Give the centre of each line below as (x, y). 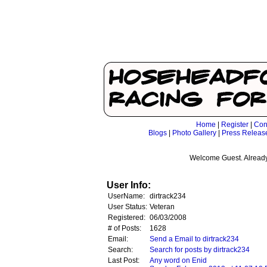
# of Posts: (125, 228)
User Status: (128, 207)
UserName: (126, 196)
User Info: (129, 185)
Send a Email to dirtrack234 (194, 239)
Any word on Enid (178, 260)
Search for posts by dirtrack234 (200, 250)
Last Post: (124, 260)
